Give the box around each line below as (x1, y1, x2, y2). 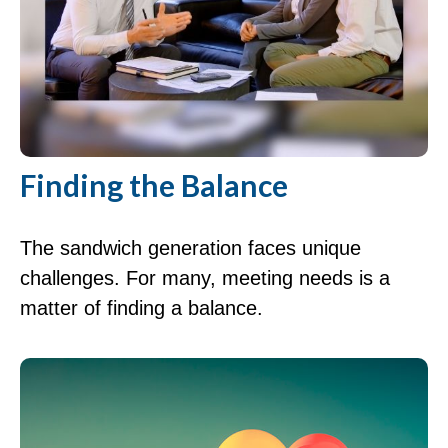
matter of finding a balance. (20, 296, 263, 319)
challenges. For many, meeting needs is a (20, 266, 390, 289)
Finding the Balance (20, 166, 288, 203)
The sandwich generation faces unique (20, 236, 361, 259)
